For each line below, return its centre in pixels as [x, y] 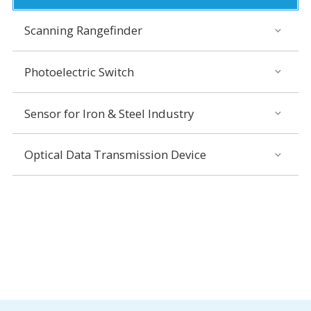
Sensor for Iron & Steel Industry [109, 113]
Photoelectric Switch [79, 72]
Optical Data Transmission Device [115, 155]
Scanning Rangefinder [83, 31]
